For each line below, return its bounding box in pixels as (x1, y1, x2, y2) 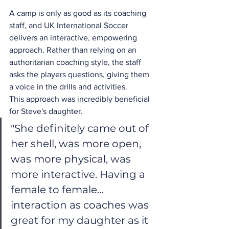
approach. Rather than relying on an (9, 45, 139, 54)
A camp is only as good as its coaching (9, 8, 148, 17)
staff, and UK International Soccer (9, 20, 130, 30)
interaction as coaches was (11, 198, 151, 211)
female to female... (11, 183, 106, 196)
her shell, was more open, (11, 137, 144, 150)
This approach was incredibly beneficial (9, 94, 152, 103)
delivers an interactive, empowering (9, 33, 139, 42)
